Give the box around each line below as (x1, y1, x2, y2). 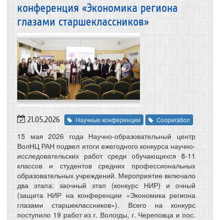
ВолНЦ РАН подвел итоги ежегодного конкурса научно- (17, 140, 195, 151)
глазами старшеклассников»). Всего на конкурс (17, 199, 195, 210)
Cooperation (157, 115, 190, 124)
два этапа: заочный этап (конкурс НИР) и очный (17, 180, 195, 190)
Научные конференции (76, 115, 140, 124)
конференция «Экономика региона (17, 1, 178, 15)
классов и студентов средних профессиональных (17, 160, 195, 170)
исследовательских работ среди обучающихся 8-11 (17, 150, 195, 161)
